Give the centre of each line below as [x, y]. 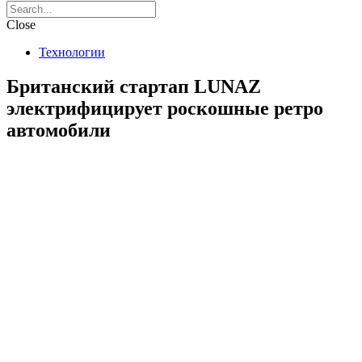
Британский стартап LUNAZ [134, 86]
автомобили [59, 130]
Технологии [72, 52]
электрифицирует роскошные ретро [165, 108]
